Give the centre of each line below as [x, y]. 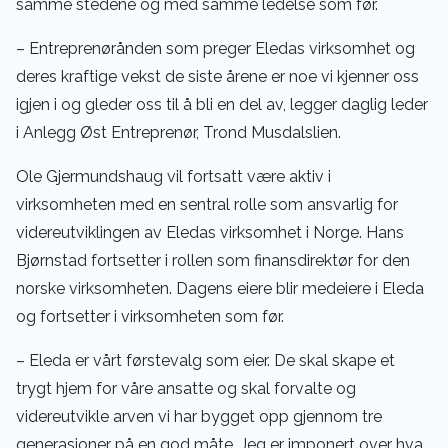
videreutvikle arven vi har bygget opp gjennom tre [199, 416]
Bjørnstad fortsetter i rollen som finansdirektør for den [213, 260]
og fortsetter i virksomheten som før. [150, 316]
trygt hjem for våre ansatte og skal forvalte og [186, 388]
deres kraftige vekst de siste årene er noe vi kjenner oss [217, 76]
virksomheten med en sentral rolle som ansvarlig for [207, 204]
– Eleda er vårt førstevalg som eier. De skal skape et [205, 360]
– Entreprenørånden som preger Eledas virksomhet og [215, 48]
